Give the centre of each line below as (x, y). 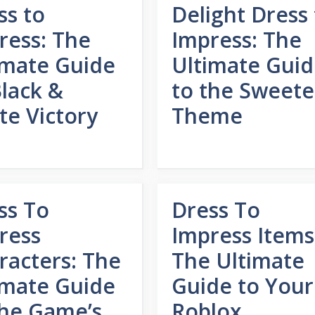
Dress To (216, 210)
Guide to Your (242, 286)
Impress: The (236, 40)
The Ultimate (238, 261)
